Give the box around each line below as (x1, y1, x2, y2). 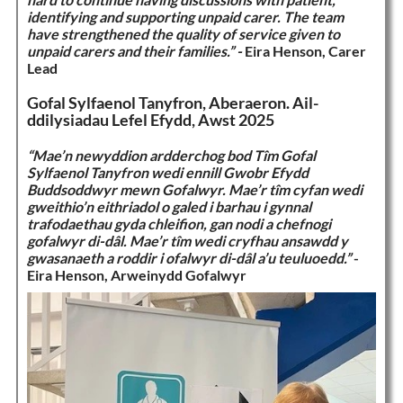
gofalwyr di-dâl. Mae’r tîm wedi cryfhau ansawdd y (26, 232, 348, 249)
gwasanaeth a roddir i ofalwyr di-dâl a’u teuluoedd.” (26, 249, 351, 266)
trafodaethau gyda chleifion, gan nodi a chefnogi (26, 215, 331, 232)
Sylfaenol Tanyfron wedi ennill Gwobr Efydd (26, 164, 309, 181)
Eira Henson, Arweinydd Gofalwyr (26, 266, 246, 283)
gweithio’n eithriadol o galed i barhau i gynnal (26, 198, 311, 215)
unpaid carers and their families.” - (26, 42, 245, 59)
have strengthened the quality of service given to (26, 25, 340, 42)
